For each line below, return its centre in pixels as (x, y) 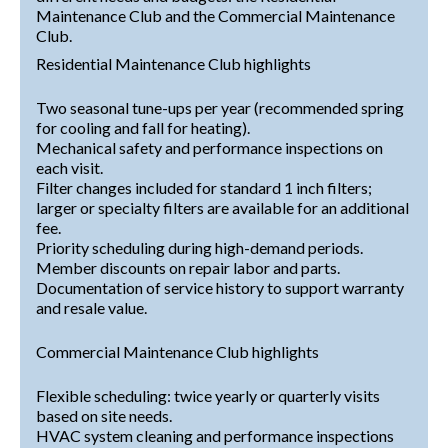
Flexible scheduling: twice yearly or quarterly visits (208, 395)
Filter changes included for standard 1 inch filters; (204, 187)
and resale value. (91, 307)
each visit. (69, 167)
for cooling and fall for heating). (143, 127)
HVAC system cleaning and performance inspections (215, 435)
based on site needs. (104, 415)
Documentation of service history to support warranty (220, 287)
